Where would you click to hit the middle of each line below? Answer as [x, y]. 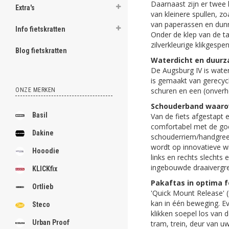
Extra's [25, 8]
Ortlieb [43, 187]
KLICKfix [45, 169]
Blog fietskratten [41, 51]
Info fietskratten [40, 29]
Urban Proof [51, 222]
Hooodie [46, 151]
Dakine [43, 133]
